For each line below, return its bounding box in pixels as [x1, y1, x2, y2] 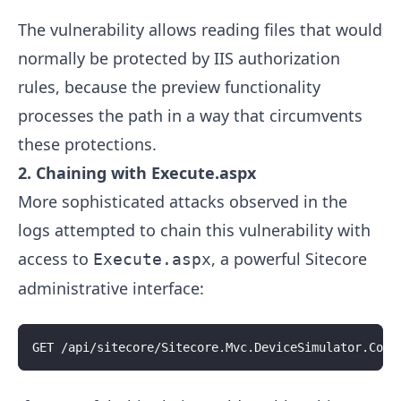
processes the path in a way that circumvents [18, 104, 363, 126]
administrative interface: [18, 277, 204, 299]
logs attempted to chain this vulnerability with [18, 218, 371, 241]
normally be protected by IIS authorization [18, 47, 340, 69]
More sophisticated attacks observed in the [18, 190, 347, 212]
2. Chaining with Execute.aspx [18, 161, 256, 183]
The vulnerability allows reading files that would [18, 18, 382, 40]
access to [18, 247, 93, 269]
